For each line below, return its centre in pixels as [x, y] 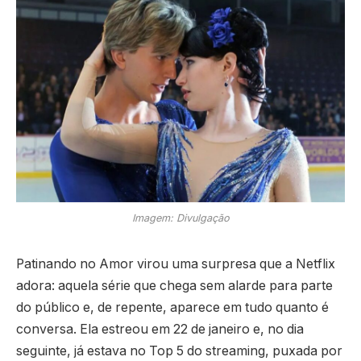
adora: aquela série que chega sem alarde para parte [174, 285]
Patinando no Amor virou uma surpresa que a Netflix [176, 263]
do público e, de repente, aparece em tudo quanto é [172, 307]
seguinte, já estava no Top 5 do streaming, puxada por [179, 351]
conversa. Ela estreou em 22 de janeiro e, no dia [160, 329]
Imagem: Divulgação [180, 218]
